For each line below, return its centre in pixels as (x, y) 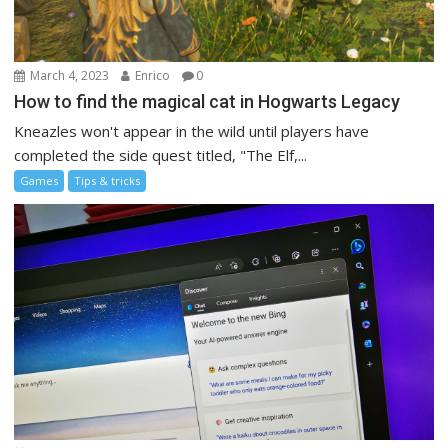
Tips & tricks (107, 181)
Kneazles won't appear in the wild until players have (192, 131)
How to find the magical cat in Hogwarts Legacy (207, 102)
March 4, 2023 (68, 76)
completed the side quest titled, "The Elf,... (161, 155)
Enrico (151, 76)
